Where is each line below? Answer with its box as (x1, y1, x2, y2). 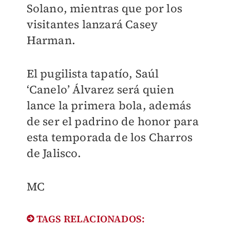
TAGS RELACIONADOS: (34, 212, 145, 225)
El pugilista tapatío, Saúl (26, 66, 159, 81)
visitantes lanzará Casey (26, 16, 158, 32)
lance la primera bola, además (26, 98, 191, 113)
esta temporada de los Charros (26, 129, 193, 145)
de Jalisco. (26, 145, 82, 161)
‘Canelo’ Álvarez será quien (26, 82, 174, 97)
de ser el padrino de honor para (26, 113, 199, 129)
